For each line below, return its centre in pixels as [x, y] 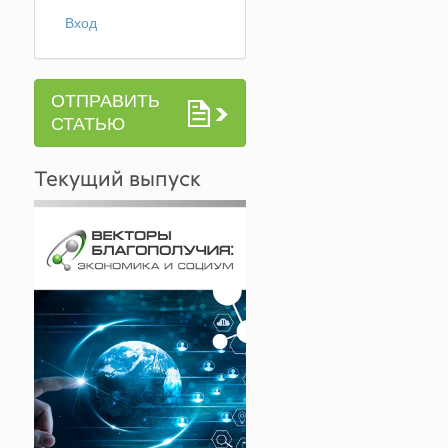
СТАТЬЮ [87, 124]
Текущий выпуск [117, 178]
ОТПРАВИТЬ [105, 101]
